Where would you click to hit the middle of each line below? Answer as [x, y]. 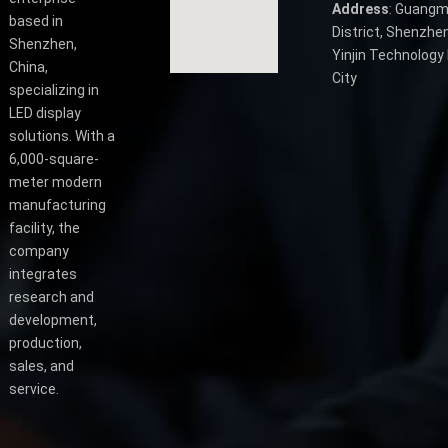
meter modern [55, 182]
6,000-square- [53, 159]
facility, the [44, 228]
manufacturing [57, 205]
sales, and [41, 366]
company [38, 251]
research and [51, 297]
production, [45, 343]
